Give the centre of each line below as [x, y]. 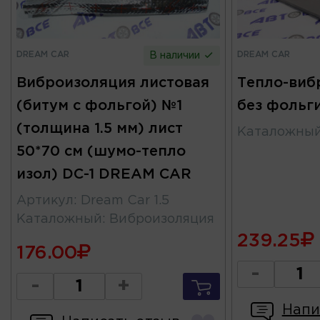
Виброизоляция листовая [113, 83]
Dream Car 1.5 [125, 201]
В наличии [176, 56]
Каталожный [59, 220]
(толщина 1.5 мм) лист [100, 129]
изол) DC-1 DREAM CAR [104, 175]
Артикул [45, 201]
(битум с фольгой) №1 [99, 106]
